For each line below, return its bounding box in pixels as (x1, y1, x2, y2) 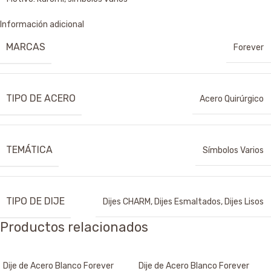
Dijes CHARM (103, 197, 151, 207)
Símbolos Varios (203, 145, 264, 156)
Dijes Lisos (224, 197, 264, 207)
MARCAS (6, 41, 45, 53)
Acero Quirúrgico (200, 94, 264, 105)
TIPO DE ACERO (6, 93, 76, 105)
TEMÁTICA (6, 144, 53, 156)
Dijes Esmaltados (154, 197, 221, 207)
